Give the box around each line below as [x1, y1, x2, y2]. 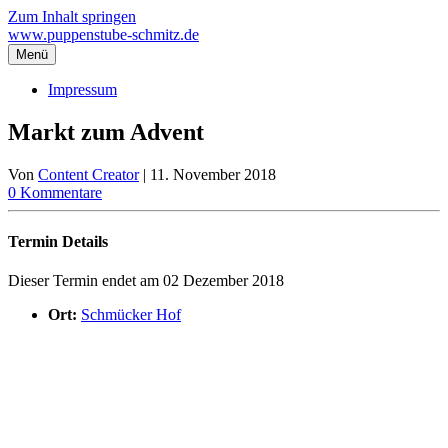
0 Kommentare [8, 183, 102, 201]
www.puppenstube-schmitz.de [8, 26, 199, 43]
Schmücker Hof [81, 306, 181, 324]
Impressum [48, 81, 117, 98]
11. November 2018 [150, 165, 276, 183]
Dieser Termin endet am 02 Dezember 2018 [8, 272, 284, 290]
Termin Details [8, 233, 108, 251]
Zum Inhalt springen [8, 8, 136, 25]
